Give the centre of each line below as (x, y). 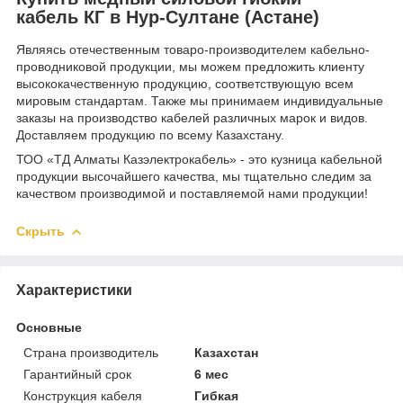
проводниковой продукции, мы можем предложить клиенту (190, 66)
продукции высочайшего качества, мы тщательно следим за (194, 176)
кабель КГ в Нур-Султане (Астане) (168, 18)
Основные (49, 327)
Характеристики (74, 290)
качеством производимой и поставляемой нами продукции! (192, 193)
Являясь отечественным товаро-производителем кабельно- (193, 49)
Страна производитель (91, 352)
